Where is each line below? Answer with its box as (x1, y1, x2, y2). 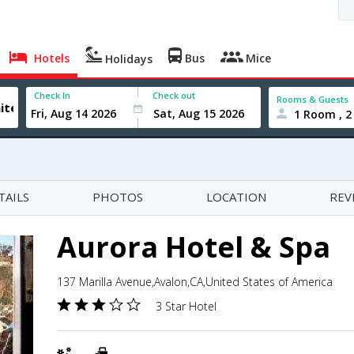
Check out (153, 89, 196, 101)
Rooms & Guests (277, 92, 349, 105)
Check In (34, 89, 71, 101)
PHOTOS (92, 189, 143, 205)
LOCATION (206, 189, 266, 205)
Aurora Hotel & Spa (57, 228, 330, 266)
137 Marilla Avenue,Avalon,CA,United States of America (57, 274, 333, 289)
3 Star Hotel (156, 299, 217, 314)
